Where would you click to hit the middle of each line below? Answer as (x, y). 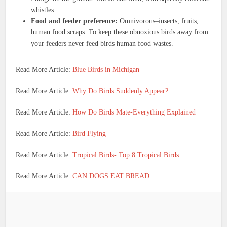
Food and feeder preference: (74, 21)
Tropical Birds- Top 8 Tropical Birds (126, 155)
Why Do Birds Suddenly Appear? (121, 91)
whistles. (44, 10)
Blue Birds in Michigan (106, 69)
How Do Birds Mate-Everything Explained (133, 112)
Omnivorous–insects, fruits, (158, 21)
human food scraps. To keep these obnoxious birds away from (120, 32)
